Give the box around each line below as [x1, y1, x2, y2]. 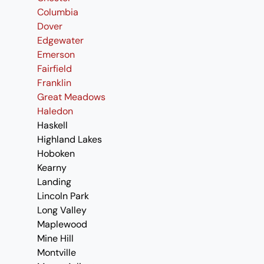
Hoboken [37, 147, 75, 160]
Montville [37, 246, 77, 259]
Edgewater [37, 34, 84, 47]
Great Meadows [37, 91, 106, 103]
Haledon [37, 105, 74, 117]
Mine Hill [37, 232, 74, 245]
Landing [37, 176, 72, 188]
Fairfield [37, 62, 72, 75]
